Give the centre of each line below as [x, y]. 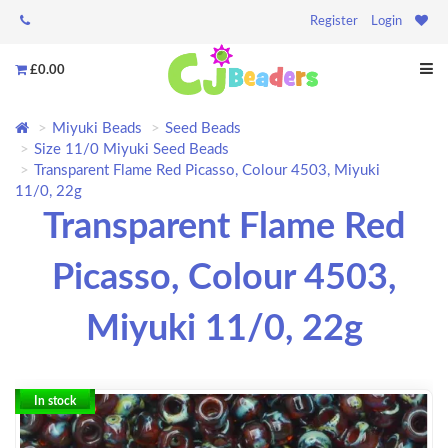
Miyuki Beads [97, 129]
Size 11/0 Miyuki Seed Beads [131, 150]
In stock [55, 401]
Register [334, 21]
